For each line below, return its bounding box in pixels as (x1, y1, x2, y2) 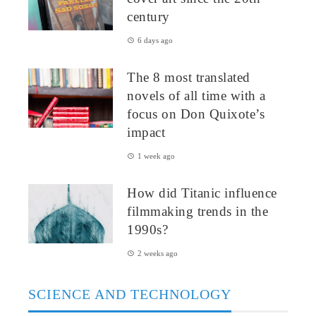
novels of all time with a (127, 87, 266, 103)
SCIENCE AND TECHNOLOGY (28, 286, 231, 302)
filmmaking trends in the (127, 203, 268, 219)
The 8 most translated (127, 69, 250, 85)
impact (127, 124, 165, 140)
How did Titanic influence (127, 185, 277, 200)
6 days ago (138, 35, 173, 44)
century (127, 8, 170, 24)
